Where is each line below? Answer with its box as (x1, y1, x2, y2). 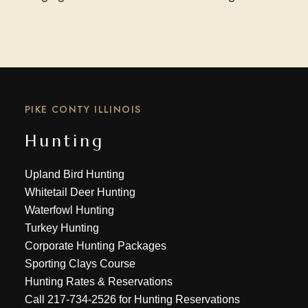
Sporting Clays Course (24, 258, 135, 269)
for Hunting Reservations (115, 294, 240, 305)
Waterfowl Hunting (24, 204, 114, 216)
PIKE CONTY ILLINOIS (24, 102, 142, 116)
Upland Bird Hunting (24, 168, 124, 180)
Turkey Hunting (24, 222, 99, 234)
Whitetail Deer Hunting (24, 186, 135, 198)
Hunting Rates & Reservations (24, 276, 173, 287)
